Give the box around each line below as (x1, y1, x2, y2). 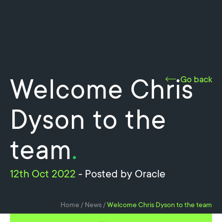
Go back (180, 73, 212, 85)
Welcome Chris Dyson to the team (107, 200, 212, 209)
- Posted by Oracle (76, 166, 166, 181)
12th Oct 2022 (10, 166, 76, 181)
